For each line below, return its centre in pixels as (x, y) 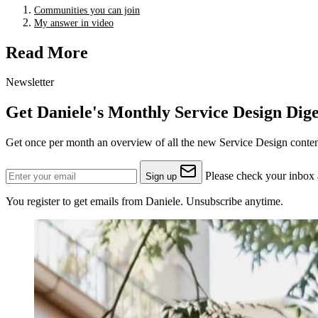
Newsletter (30, 82)
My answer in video (74, 23)
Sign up (161, 177)
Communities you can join (87, 10)
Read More (47, 52)
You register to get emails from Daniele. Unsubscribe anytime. (144, 202)
